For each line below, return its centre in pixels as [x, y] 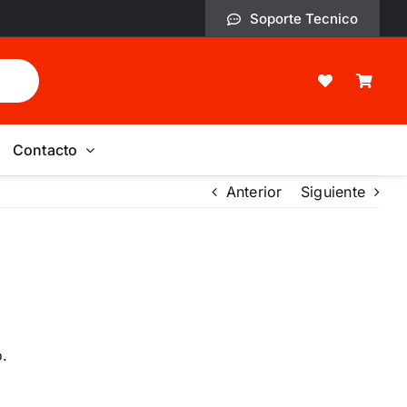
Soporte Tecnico [304, 19]
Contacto [45, 149]
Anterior [254, 192]
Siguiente [333, 192]
